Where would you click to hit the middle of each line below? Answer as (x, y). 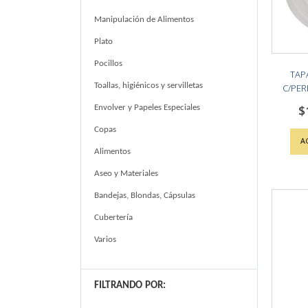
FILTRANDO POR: (130, 285)
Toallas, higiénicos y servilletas (148, 85)
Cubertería (113, 217)
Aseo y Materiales (126, 173)
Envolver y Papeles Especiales (147, 107)
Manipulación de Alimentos (144, 19)
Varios (105, 239)
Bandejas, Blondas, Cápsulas (145, 195)
